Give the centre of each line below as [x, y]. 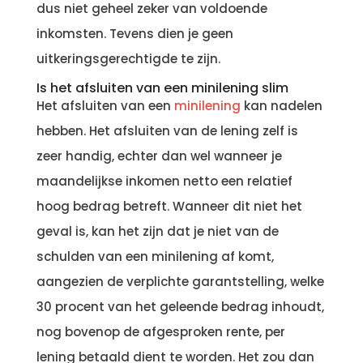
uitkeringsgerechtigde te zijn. [128, 59]
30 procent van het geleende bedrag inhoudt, [180, 307]
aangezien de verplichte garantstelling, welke [180, 282]
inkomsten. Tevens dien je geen [135, 34]
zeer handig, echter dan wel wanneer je [159, 156]
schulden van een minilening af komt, [155, 256]
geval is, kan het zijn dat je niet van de [157, 231]
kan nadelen [281, 106]
